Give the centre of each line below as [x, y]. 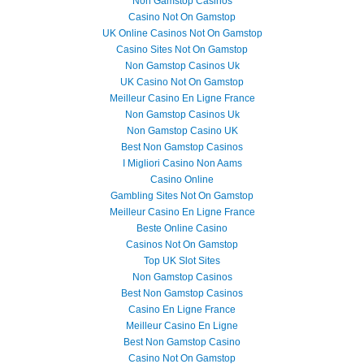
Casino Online [182, 180]
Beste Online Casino [182, 228]
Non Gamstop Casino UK [182, 131]
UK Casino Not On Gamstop [182, 82]
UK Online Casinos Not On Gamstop [182, 33]
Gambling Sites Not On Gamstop [182, 196]
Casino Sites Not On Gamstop [182, 50]
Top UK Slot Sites [182, 261]
